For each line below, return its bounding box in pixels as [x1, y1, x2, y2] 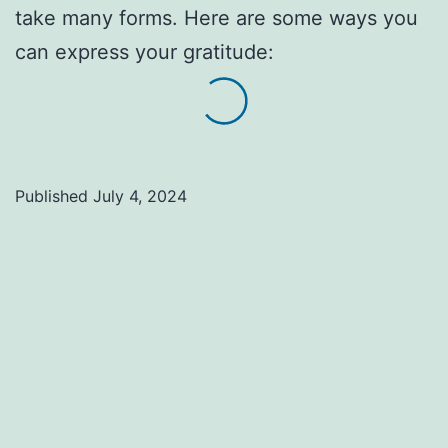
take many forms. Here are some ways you [15, 6, 418, 31]
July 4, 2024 [93, 186, 187, 207]
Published [15, 186, 93, 207]
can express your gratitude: [15, 40, 274, 65]
